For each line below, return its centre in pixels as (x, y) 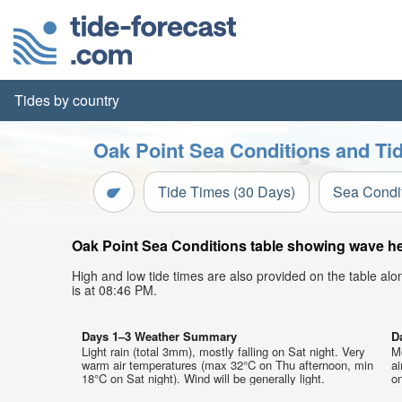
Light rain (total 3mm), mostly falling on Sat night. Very (223, 351)
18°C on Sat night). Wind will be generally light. (203, 378)
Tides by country (67, 100)
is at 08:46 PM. (114, 290)
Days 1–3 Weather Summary (159, 336)
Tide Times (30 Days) (227, 192)
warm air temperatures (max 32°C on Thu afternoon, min (227, 365)
